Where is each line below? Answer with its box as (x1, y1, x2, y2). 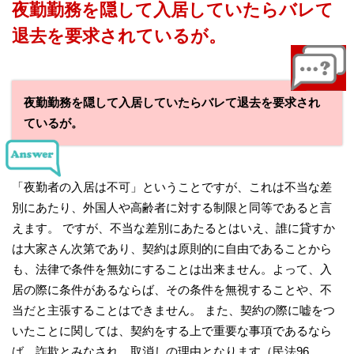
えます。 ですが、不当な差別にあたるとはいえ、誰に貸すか (12, 220, 335, 235)
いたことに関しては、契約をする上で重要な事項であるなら (12, 323, 332, 337)
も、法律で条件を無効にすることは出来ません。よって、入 (12, 262, 332, 276)
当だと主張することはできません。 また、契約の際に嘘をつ (12, 303, 335, 317)
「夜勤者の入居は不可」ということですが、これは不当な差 (12, 179, 332, 194)
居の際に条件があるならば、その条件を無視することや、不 (12, 282, 332, 296)
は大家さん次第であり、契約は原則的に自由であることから (12, 241, 332, 255)
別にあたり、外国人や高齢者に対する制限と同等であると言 (12, 200, 332, 214)
